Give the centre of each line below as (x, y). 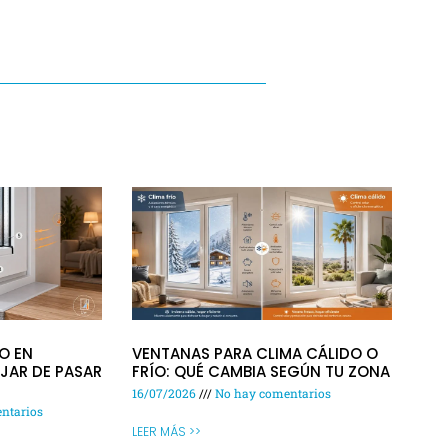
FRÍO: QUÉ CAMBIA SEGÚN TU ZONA (261, 372)
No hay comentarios (271, 393)
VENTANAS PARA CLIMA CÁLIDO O (255, 354)
